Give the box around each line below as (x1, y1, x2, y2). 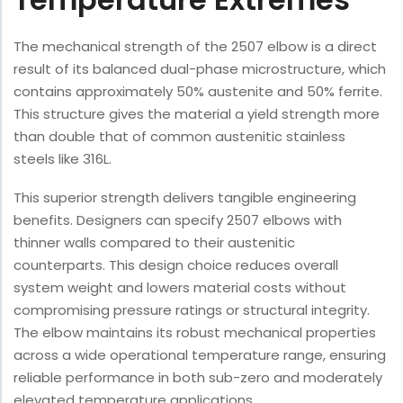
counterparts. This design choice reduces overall (13, 255, 338, 275)
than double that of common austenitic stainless (13, 127, 345, 147)
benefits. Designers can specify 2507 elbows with (13, 210, 342, 230)
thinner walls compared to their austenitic (13, 233, 295, 253)
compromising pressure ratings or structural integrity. (13, 300, 370, 320)
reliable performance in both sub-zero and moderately (13, 368, 382, 388)
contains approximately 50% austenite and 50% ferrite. (13, 82, 382, 102)
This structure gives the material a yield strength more (13, 104, 380, 124)
